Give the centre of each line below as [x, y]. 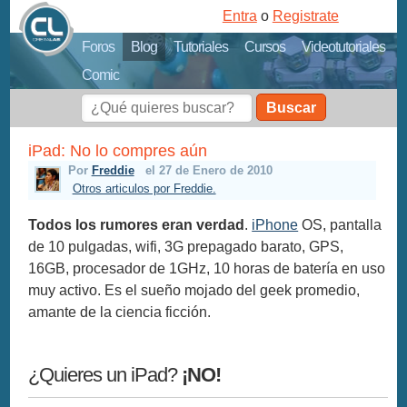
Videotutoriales [344, 47]
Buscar [291, 108]
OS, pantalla [340, 224]
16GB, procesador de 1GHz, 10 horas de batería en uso [207, 268]
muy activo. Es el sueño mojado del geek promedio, [194, 290]
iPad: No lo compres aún [118, 151]
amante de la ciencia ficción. [120, 312]
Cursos [265, 47]
